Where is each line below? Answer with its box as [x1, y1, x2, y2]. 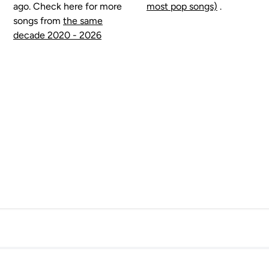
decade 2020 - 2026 [13, 29, 101, 41]
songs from [13, 14, 63, 26]
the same [63, 14, 103, 26]
